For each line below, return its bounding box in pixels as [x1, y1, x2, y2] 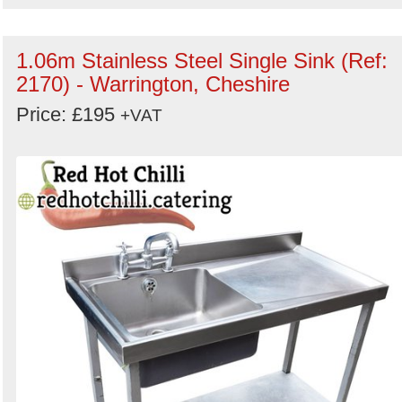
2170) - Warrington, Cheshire [16, 72, 290, 96]
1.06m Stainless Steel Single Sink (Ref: [16, 48, 388, 73]
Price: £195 [16, 103, 120, 126]
